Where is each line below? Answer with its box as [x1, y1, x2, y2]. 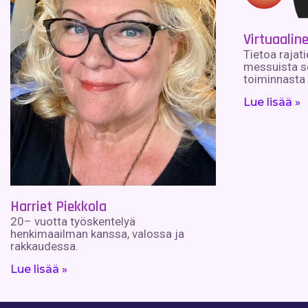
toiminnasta [243, 71, 305, 86]
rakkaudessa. [10, 239, 78, 253]
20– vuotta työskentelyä [10, 214, 135, 228]
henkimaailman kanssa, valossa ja [10, 226, 184, 241]
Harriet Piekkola [10, 197, 107, 217]
